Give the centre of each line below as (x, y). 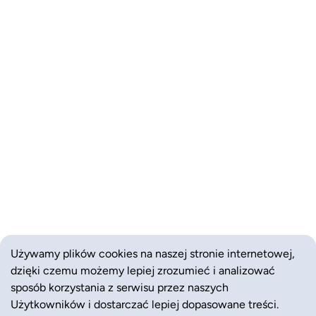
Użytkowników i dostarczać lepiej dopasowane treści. (145, 304)
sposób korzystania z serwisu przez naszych (120, 287)
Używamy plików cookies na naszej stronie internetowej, (153, 253)
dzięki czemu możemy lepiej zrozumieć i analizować (143, 270)
